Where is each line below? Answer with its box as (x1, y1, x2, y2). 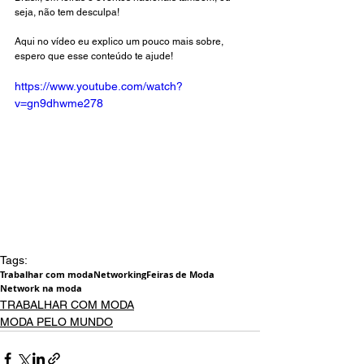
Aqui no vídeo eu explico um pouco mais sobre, (15, 36, 226, 48)
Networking (93, 268, 146, 281)
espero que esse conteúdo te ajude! (15, 50, 173, 63)
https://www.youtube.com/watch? (15, 80, 183, 93)
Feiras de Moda (146, 268, 214, 281)
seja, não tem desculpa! (15, 6, 122, 19)
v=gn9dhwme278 (15, 97, 103, 110)
